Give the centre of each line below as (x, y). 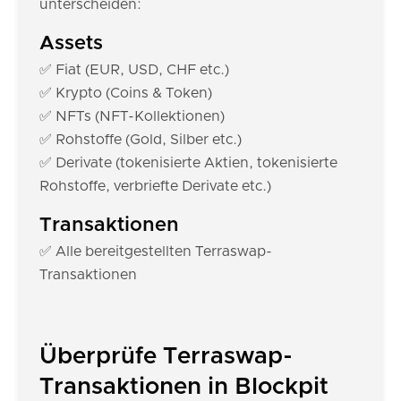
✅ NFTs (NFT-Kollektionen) (132, 116)
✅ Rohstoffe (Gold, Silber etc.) (141, 140)
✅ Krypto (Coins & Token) (126, 93)
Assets (71, 44)
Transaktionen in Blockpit (184, 387)
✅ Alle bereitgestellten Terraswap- (156, 252)
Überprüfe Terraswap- (166, 356)
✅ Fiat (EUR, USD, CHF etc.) (134, 70)
